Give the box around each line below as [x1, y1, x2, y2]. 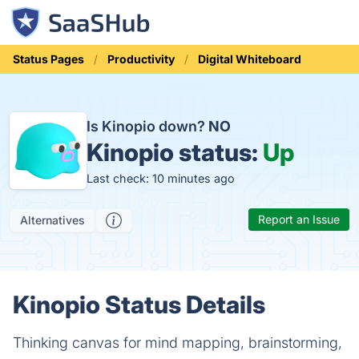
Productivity [107, 52, 175, 66]
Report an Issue [258, 212, 340, 226]
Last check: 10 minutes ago [87, 171, 235, 185]
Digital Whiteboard [198, 52, 301, 66]
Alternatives [20, 213, 85, 227]
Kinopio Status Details [13, 290, 265, 319]
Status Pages [13, 52, 84, 66]
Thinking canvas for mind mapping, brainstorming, [13, 334, 342, 351]
